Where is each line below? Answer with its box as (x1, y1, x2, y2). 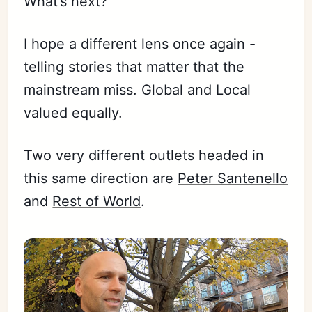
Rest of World (52, 192, 141, 210)
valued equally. (24, 104, 123, 121)
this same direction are (24, 169, 178, 187)
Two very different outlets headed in (24, 146, 265, 164)
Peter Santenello (178, 169, 288, 187)
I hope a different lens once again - (24, 35, 256, 52)
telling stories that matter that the (24, 58, 245, 75)
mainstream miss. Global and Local (24, 81, 251, 98)
